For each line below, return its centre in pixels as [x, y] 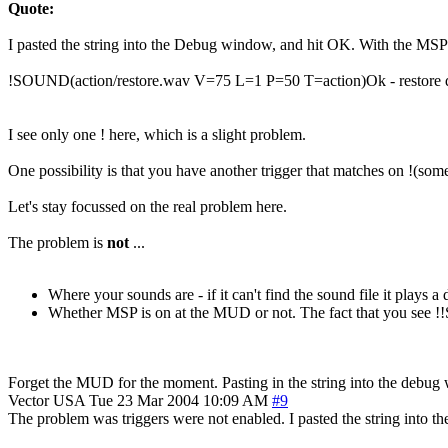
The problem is [57, 242]
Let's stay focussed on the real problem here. [147, 206]
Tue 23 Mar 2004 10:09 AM [178, 400]
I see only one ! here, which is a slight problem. [157, 134]
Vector [28, 400]
